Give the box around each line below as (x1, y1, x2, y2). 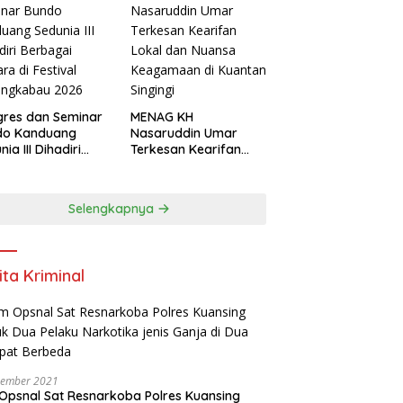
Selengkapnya (68, 201, 158, 218)
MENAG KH (130, 109, 193, 126)
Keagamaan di (130, 174, 219, 191)
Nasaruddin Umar (130, 125, 237, 142)
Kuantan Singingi (130, 190, 230, 207)
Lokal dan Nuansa (130, 157, 239, 175)
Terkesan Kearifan (130, 141, 241, 158)
